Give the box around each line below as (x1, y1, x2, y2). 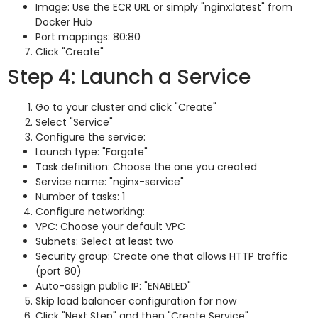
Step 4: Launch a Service (7, 62, 251, 91)
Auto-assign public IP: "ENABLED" (35, 278, 191, 293)
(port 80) (35, 263, 82, 278)
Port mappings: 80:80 (35, 29, 141, 44)
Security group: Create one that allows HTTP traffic (35, 248, 288, 263)
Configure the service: (35, 129, 146, 144)
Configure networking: (35, 204, 145, 219)
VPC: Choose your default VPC (35, 219, 185, 234)
